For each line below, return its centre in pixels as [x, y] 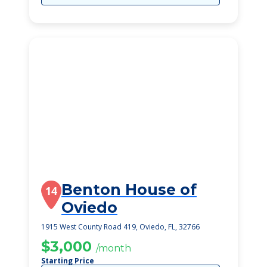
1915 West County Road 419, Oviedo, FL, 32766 [120, 227]
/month [114, 248]
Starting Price [68, 261]
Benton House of [129, 190]
